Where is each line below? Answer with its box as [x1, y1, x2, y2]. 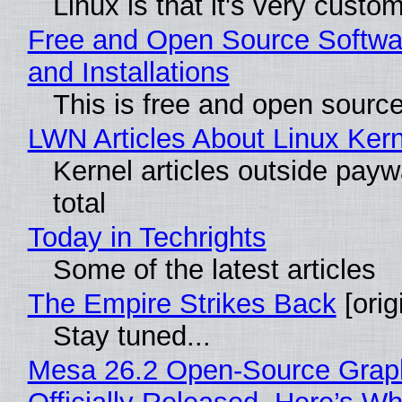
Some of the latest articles [52, 253, 376, 285]
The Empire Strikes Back [27, 287, 336, 319]
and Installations [27, 56, 230, 88]
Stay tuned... [52, 319, 211, 352]
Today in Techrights [27, 221, 267, 253]
